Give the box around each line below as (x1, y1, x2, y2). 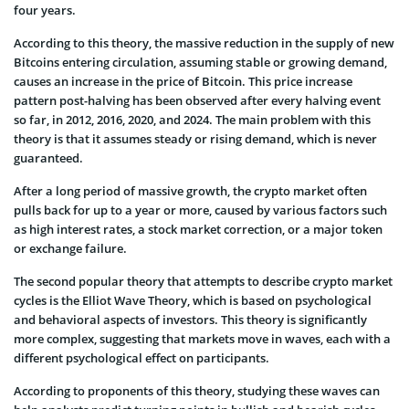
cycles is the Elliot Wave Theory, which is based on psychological (14, 291, 372, 309)
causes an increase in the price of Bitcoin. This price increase (14, 72, 352, 89)
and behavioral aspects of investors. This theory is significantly (14, 310, 367, 328)
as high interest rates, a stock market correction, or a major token (14, 220, 383, 237)
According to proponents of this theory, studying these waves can (14, 382, 380, 399)
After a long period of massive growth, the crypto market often (14, 182, 367, 199)
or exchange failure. (14, 239, 127, 257)
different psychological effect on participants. (14, 349, 269, 366)
